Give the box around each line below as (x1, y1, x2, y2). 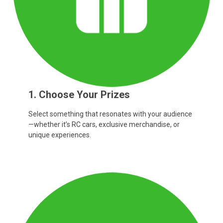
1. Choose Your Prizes (28, 88, 130, 101)
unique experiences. (28, 130, 91, 139)
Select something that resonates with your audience (28, 110, 192, 118)
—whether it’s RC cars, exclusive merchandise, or (28, 120, 180, 128)
